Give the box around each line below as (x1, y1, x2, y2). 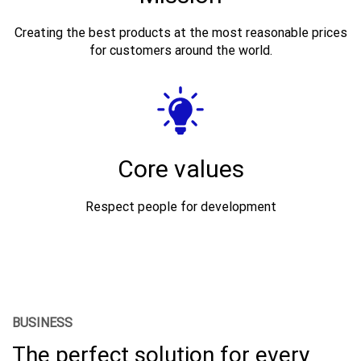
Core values (117, 154, 244, 183)
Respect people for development (85, 198, 276, 214)
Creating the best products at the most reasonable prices (14, 24, 347, 40)
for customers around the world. (89, 42, 272, 58)
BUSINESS (12, 314, 73, 330)
